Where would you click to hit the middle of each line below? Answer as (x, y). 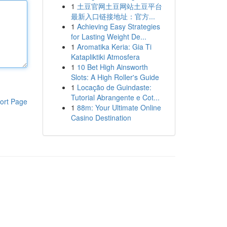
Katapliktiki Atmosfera (105, 57)
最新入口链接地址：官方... (113, 16)
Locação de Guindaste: (114, 87)
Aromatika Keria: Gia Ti (114, 47)
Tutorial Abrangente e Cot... (115, 97)
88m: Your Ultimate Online (119, 107)
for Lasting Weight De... (108, 36)
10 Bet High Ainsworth (112, 67)
